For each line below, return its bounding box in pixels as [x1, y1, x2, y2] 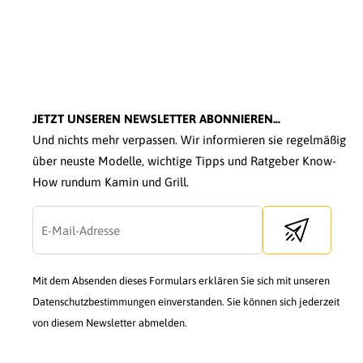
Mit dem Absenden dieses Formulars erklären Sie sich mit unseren [32, 275, 330, 288]
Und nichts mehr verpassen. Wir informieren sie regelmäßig [32, 133, 346, 147]
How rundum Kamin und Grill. [32, 175, 189, 190]
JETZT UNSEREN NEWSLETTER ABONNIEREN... [32, 112, 280, 126]
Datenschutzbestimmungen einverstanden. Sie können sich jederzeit [32, 296, 340, 309]
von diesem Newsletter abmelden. [32, 317, 187, 330]
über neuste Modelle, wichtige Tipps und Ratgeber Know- [32, 154, 336, 169]
